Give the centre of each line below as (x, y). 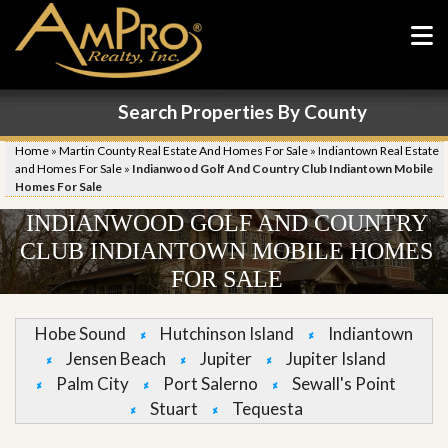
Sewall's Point (344, 383)
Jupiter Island (336, 358)
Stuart (173, 408)
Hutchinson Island (227, 333)
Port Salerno (210, 383)
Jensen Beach (116, 358)
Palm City (92, 383)
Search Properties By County (242, 111)
